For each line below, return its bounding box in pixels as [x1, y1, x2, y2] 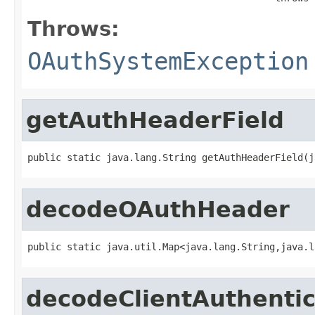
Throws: [27, 16, 120, 41]
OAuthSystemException [27, 46, 309, 75]
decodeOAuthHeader [26, 196, 290, 222]
